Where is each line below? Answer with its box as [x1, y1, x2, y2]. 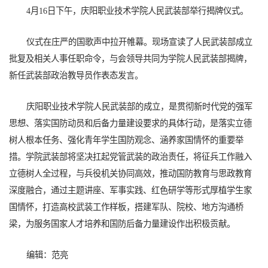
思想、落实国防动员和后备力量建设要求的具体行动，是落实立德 [9, 118, 252, 129]
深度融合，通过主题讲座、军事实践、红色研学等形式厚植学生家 [9, 185, 252, 196]
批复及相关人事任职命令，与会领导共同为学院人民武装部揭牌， [9, 54, 252, 64]
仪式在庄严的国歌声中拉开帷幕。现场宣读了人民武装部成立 [26, 37, 252, 47]
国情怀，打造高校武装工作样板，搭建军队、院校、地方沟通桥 [9, 202, 243, 212]
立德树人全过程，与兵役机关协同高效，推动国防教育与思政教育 [9, 169, 252, 179]
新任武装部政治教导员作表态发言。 [9, 71, 143, 81]
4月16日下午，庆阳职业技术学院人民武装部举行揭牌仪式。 [26, 6, 248, 16]
